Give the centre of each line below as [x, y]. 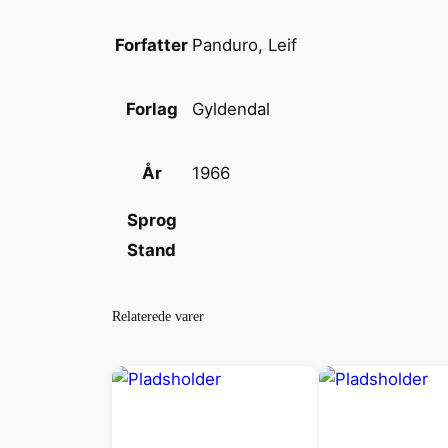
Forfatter [151, 45]
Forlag [151, 109]
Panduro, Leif [244, 45]
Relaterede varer [158, 316]
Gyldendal [231, 109]
